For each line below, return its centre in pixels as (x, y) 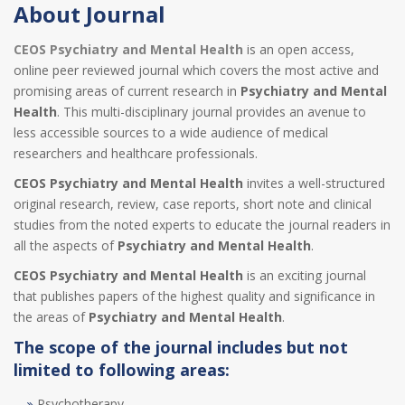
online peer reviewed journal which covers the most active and (196, 70)
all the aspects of (66, 245)
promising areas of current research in (127, 91)
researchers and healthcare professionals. (136, 153)
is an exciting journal (305, 275)
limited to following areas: (122, 370)
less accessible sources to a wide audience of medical (171, 132)
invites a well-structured (314, 183)
